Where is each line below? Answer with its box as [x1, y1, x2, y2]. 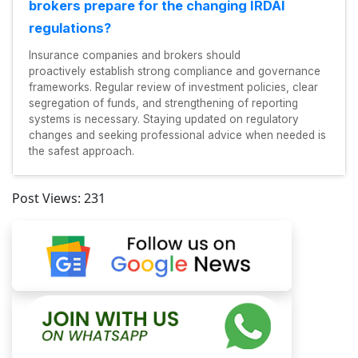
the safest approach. [29, 144, 137, 157]
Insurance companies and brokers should [29, 48, 241, 62]
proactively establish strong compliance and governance [29, 64, 320, 78]
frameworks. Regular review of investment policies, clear [29, 80, 318, 93]
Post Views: [12, 189, 81, 207]
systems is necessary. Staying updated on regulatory [29, 112, 299, 125]
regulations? [29, 19, 114, 36]
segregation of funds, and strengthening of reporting [29, 96, 298, 109]
